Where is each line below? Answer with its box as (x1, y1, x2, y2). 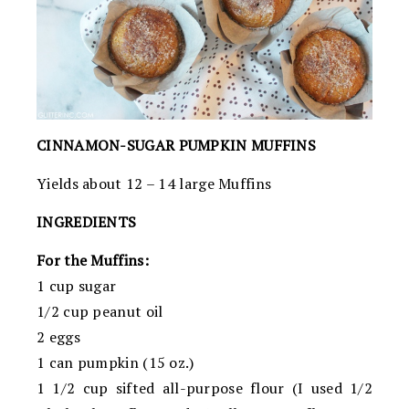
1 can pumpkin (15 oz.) (37, 351, 194, 372)
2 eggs (37, 326, 80, 347)
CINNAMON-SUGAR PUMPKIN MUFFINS (37, 134, 316, 155)
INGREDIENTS (37, 211, 137, 232)
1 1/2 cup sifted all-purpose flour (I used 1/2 (37, 377, 372, 398)
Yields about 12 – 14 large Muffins (37, 173, 272, 194)
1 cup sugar (37, 275, 117, 296)
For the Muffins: (37, 249, 149, 270)
